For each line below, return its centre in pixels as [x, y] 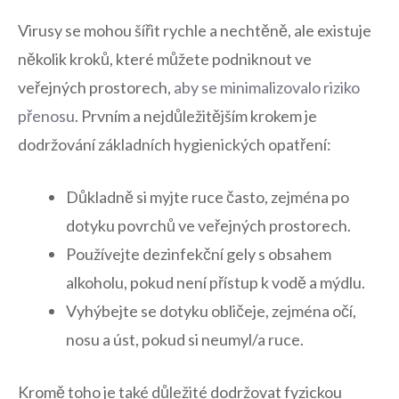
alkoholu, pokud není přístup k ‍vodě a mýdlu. [216, 282]
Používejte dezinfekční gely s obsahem [199, 253]
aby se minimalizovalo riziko [267, 87]
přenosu [46, 115]
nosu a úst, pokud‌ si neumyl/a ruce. [185, 339]
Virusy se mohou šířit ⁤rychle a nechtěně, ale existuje [195, 30]
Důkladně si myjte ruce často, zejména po [208, 196]
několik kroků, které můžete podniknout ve [165, 58]
